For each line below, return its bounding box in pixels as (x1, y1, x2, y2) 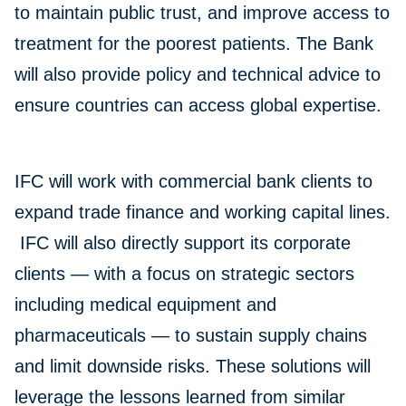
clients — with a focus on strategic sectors (14, 264, 354, 285)
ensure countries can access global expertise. (14, 95, 382, 116)
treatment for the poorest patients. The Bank (14, 34, 373, 54)
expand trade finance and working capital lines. (14, 202, 391, 223)
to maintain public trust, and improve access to (14, 3, 390, 24)
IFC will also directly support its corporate (14, 233, 351, 254)
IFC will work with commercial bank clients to (14, 171, 372, 192)
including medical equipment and (14, 295, 276, 315)
